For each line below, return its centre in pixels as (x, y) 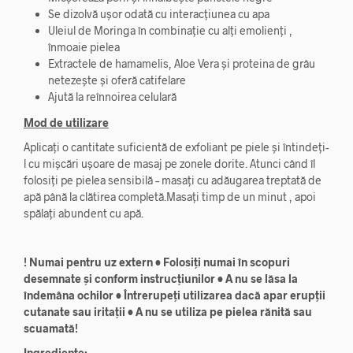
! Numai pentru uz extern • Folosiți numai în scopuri (157, 262)
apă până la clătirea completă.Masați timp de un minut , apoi (170, 197)
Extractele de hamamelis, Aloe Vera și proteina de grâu (181, 63)
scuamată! (51, 328)
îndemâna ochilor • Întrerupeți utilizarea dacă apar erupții (175, 295)
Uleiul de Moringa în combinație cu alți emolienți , (170, 30)
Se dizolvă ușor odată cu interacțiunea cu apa (158, 13)
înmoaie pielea (84, 46)
